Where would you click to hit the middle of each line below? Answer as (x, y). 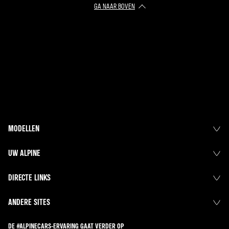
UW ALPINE (24, 153)
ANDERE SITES (29, 202)
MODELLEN (24, 129)
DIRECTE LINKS (29, 178)
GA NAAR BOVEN (114, 6)
